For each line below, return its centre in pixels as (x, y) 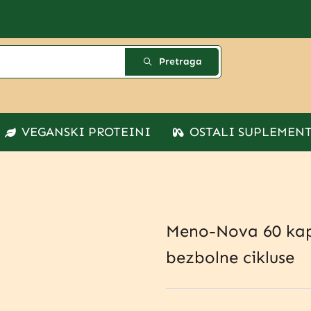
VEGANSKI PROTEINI (86, 132)
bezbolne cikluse (230, 257)
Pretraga (181, 61)
